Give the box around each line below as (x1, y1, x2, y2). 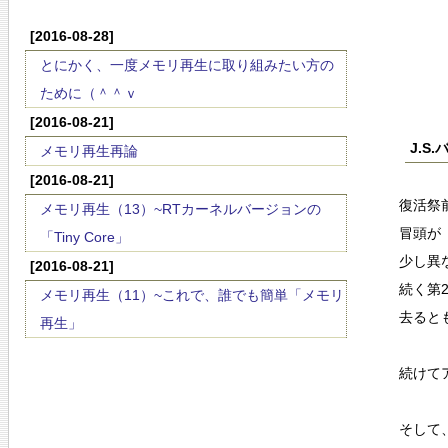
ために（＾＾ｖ (40, 85, 138, 101)
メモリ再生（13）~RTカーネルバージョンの (40, 201, 321, 217)
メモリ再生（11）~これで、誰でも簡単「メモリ (40, 287, 344, 303)
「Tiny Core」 (40, 229, 129, 245)
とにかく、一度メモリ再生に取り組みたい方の (40, 57, 334, 73)
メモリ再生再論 (40, 143, 138, 159)
